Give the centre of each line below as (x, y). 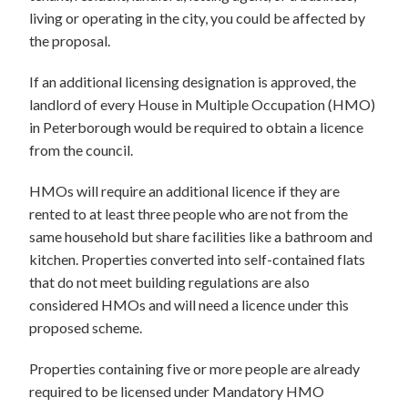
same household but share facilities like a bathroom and (201, 236)
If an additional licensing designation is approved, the (193, 82)
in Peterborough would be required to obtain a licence (196, 127)
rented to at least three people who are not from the (189, 214)
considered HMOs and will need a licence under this (189, 305)
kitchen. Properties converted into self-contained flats (197, 259)
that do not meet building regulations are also (169, 282)
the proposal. (70, 41)
